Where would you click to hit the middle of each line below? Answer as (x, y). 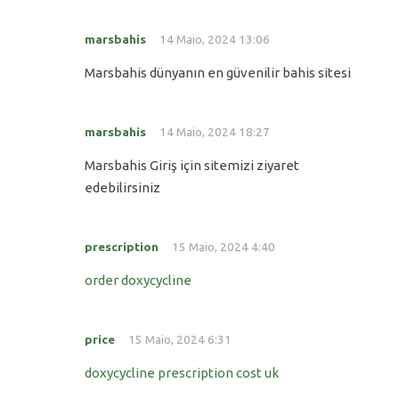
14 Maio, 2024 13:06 (215, 40)
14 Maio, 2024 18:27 (215, 132)
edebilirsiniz (122, 188)
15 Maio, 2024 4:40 (224, 247)
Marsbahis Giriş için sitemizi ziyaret (192, 166)
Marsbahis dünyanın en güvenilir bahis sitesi (218, 73)
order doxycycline (138, 281)
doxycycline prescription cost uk (182, 373)
